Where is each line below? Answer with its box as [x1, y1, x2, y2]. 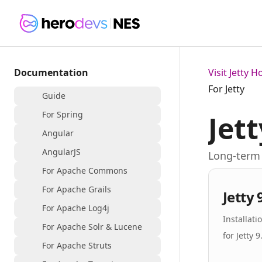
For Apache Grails [42, 184, 111, 195]
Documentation [14, 66, 88, 79]
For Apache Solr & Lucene [42, 221, 142, 232]
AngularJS [42, 146, 81, 157]
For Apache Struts [42, 240, 112, 251]
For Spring [42, 109, 83, 120]
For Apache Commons [42, 165, 127, 176]
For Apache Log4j [42, 202, 109, 213]
